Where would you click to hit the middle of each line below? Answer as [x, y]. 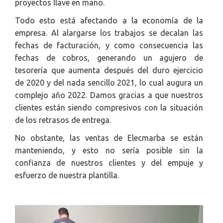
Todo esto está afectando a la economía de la [109, 20]
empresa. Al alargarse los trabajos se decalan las [109, 33]
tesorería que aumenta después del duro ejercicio [109, 70]
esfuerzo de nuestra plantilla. [67, 175]
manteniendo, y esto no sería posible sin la [109, 150]
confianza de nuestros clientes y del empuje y [109, 163]
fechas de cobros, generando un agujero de [109, 58]
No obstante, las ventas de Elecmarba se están [109, 138]
